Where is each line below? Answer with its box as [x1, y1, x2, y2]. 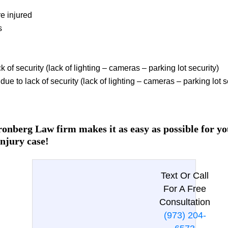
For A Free [163, 184, 206, 194]
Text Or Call [161, 170, 209, 181]
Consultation [159, 197, 210, 208]
